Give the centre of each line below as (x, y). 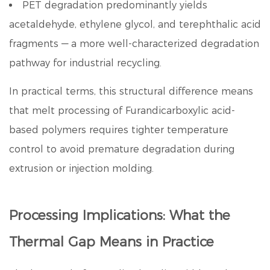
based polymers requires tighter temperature (119, 130)
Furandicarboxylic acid (178, 111)
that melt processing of (67, 111)
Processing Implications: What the (120, 215)
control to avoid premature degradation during (122, 149)
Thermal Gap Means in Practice (111, 242)
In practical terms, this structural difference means (131, 91)
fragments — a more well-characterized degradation (134, 44)
